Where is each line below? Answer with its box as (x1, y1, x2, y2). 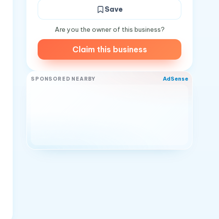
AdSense (163, 75, 189, 82)
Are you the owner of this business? (54, 25, 165, 33)
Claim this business (72, 44, 147, 54)
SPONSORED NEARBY (31, 75, 96, 82)
